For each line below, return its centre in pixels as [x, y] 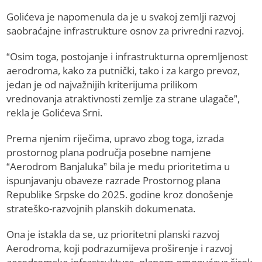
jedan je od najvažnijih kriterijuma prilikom [102, 85]
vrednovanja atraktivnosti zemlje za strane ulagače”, [123, 99]
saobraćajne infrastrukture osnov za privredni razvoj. [125, 31]
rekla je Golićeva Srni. [55, 113]
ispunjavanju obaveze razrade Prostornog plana [114, 181]
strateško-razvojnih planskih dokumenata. [101, 209]
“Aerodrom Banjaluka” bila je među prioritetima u [118, 167]
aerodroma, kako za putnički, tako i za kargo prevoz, [123, 71]
